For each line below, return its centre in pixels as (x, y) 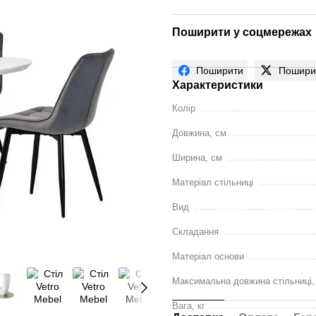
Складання (195, 232)
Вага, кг (189, 306)
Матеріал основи (208, 256)
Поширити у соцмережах (242, 32)
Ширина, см (197, 158)
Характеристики (218, 85)
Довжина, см (199, 133)
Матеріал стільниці (213, 182)
